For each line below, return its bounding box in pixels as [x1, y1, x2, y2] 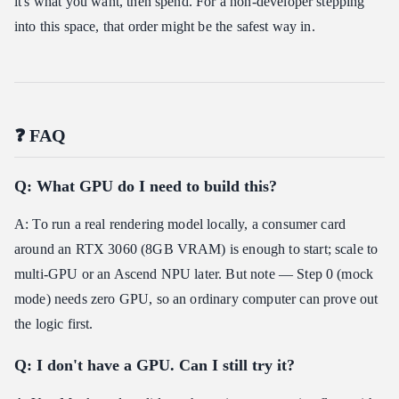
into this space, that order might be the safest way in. [14, 19, 315, 35]
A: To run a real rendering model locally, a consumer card [14, 216, 346, 232]
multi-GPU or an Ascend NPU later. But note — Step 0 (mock [14, 266, 374, 282]
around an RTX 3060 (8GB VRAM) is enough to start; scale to [14, 241, 379, 257]
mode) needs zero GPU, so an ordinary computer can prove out [14, 291, 379, 307]
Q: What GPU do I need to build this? [14, 177, 277, 196]
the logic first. [14, 316, 94, 332]
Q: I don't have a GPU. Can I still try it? [14, 356, 295, 375]
